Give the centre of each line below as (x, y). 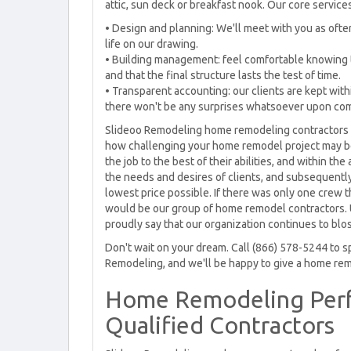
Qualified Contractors (220, 325)
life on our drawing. (152, 44)
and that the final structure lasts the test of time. (223, 75)
